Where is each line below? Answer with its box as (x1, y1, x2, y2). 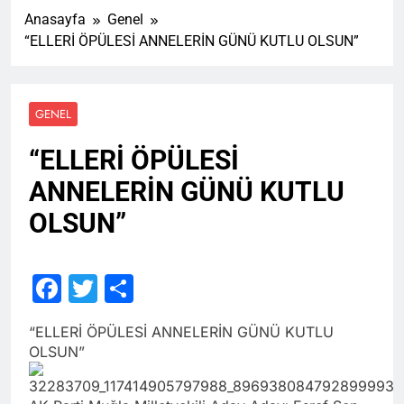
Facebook (61, 270, 196, 306)
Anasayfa (24, 10, 86, 28)
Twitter (97, 270, 191, 306)
